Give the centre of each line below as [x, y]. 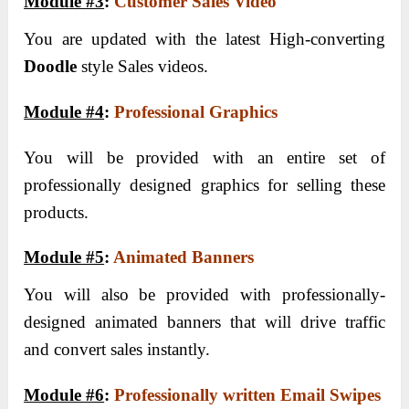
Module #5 [64, 257]
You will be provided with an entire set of [204, 157]
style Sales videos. [143, 66]
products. [57, 212]
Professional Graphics [196, 111]
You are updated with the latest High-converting [204, 38]
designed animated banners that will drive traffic [204, 321]
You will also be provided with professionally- [204, 294]
